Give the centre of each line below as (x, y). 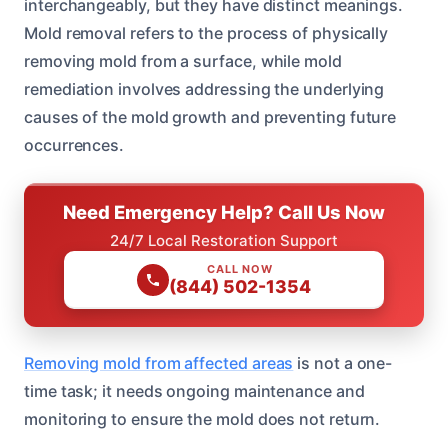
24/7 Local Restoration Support (224, 240)
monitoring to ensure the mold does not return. (202, 418)
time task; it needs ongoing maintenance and (194, 390)
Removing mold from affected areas (159, 362)
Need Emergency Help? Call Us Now (224, 211)
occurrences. (74, 144)
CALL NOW (240, 268)
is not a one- (343, 362)
